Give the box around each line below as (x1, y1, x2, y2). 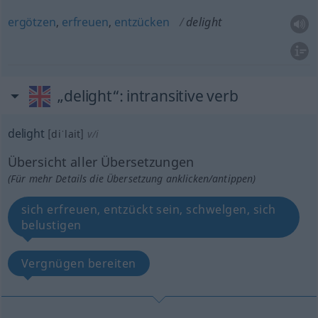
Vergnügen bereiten (21, 256, 136, 271)
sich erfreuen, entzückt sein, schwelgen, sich (21, 202, 276, 217)
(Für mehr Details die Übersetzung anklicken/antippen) (7, 172, 256, 185)
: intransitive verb (119, 86, 238, 106)
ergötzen (7, 14, 56, 30)
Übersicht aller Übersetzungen (7, 153, 194, 170)
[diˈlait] (48, 127, 84, 141)
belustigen (21, 217, 82, 233)
